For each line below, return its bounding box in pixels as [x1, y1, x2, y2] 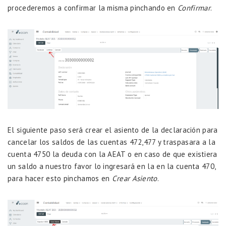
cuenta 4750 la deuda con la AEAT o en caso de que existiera [8, 149, 217, 159]
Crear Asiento [111, 173, 157, 183]
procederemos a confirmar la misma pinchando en [8, 3, 178, 13]
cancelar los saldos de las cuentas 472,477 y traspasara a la [8, 137, 215, 147]
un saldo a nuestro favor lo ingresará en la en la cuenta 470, [8, 161, 216, 171]
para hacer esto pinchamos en [8, 173, 112, 183]
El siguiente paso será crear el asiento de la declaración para [8, 125, 218, 135]
